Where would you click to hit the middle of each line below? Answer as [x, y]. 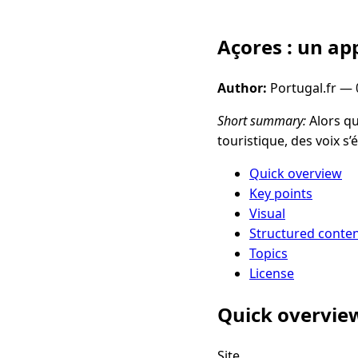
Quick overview [296, 173]
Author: [242, 88]
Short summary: [262, 120]
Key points [281, 193]
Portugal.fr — [311, 88]
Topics [268, 253]
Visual [267, 213]
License [272, 273]
